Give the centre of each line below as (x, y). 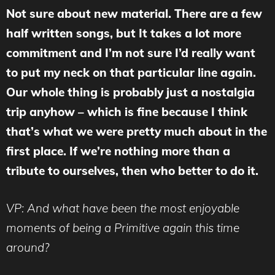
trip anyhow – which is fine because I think (127, 112)
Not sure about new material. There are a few (134, 14)
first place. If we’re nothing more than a (118, 151)
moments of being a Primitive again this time (123, 227)
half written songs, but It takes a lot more (124, 33)
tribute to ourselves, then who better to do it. (132, 171)
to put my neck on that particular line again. (131, 73)
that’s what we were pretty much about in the (137, 132)
